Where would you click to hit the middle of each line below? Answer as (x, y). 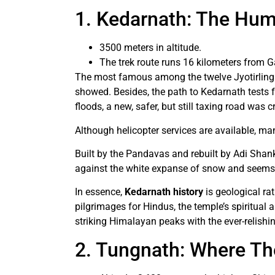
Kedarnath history (165, 192)
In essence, (100, 192)
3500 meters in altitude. (150, 48)
